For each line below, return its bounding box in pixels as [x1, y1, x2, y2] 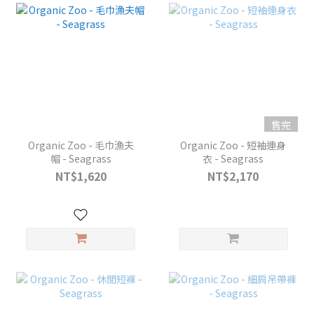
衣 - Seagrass [203, 151, 264, 166]
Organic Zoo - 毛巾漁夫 [27, 138, 134, 153]
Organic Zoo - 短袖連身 [180, 138, 287, 153]
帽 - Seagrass [50, 151, 111, 166]
